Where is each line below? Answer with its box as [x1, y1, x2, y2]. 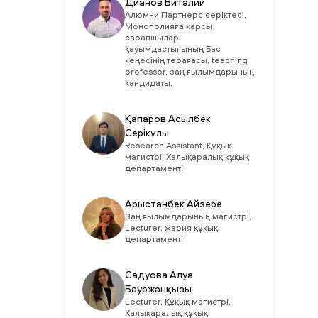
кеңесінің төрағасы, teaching [124, 57, 248, 65]
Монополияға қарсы [124, 23, 212, 31]
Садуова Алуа [124, 270, 193, 280]
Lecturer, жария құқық [124, 224, 218, 233]
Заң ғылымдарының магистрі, [124, 213, 251, 221]
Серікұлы [124, 128, 169, 138]
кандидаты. [124, 79, 172, 88]
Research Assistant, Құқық [124, 142, 231, 150]
